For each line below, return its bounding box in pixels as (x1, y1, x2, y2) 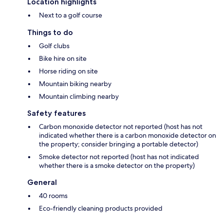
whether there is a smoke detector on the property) (39, 161, 195, 170)
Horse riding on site (39, 67, 98, 76)
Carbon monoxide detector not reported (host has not (39, 122, 202, 131)
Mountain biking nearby (39, 79, 111, 89)
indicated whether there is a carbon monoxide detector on (39, 131, 216, 140)
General (27, 178, 57, 187)
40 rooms (39, 191, 68, 200)
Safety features (27, 109, 86, 118)
